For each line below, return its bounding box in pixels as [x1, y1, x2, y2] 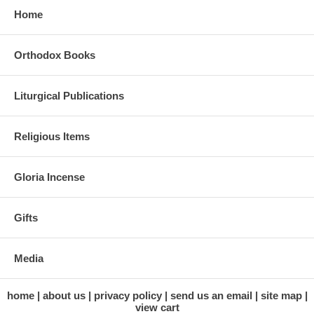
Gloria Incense [14, 170, 85, 183]
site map [260, 289, 302, 301]
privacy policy [93, 289, 162, 301]
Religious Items [14, 130, 90, 142]
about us [42, 289, 86, 301]
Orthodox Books [14, 48, 95, 61]
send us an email [170, 289, 252, 301]
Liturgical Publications [14, 89, 124, 102]
